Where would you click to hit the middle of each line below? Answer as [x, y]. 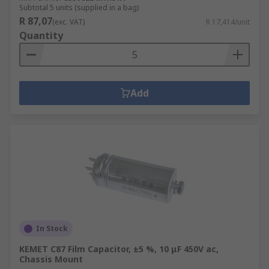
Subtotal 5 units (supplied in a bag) [79, 8]
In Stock [52, 228]
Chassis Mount [51, 259]
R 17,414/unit [228, 22]
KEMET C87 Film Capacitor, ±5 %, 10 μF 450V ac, [119, 249]
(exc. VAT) [68, 22]
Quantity [41, 35]
